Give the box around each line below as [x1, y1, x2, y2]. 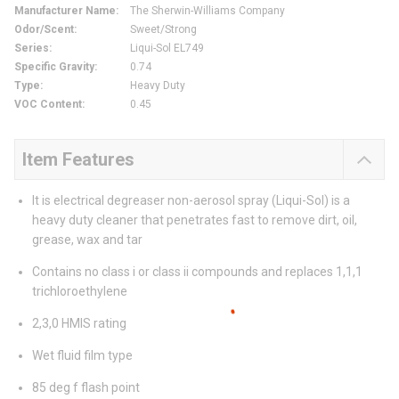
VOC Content [14, 98, 82, 111]
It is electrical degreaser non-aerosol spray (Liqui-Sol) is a [32, 193, 350, 208]
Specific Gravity [14, 61, 94, 74]
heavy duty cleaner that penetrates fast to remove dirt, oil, [32, 213, 357, 228]
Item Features [22, 149, 134, 171]
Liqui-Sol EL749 [130, 42, 204, 55]
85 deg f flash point [32, 380, 140, 395]
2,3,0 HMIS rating [32, 316, 126, 331]
